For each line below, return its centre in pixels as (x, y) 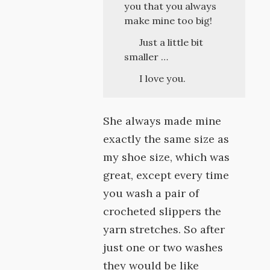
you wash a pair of (151, 193)
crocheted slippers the (162, 211)
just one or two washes (163, 247)
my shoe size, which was (167, 157)
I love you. (162, 78)
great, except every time (166, 175)
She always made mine (162, 121)
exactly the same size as (166, 139)
